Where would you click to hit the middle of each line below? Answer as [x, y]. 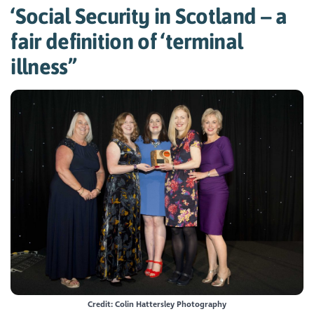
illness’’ [44, 66]
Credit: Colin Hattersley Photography [157, 305]
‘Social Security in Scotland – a [149, 15]
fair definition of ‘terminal [127, 41]
